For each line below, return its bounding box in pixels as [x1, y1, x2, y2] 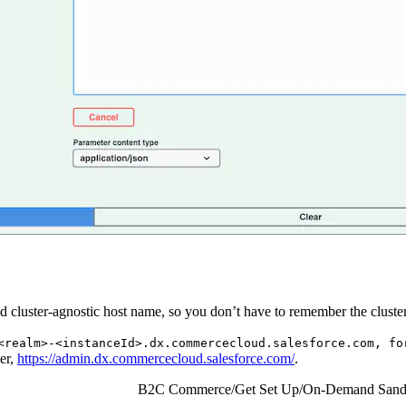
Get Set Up [235, 381, 299, 397]
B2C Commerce [138, 381, 231, 397]
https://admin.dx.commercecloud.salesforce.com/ [17, 350, 295, 366]
